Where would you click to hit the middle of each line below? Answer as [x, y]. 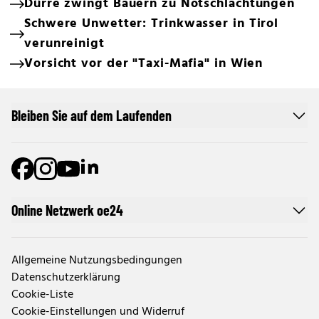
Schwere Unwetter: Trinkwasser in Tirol [152, 24]
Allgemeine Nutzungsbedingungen [97, 261]
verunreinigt [64, 44]
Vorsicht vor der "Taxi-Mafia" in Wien [144, 64]
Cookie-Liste [42, 295]
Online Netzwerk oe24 [67, 210]
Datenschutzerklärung [66, 278]
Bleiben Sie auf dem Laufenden [91, 115]
